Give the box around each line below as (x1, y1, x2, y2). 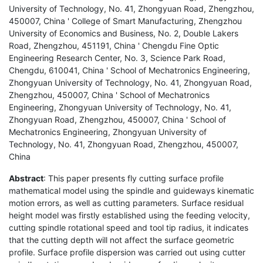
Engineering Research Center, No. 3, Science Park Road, (9, 52, 225, 63)
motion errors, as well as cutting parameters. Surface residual (9, 197, 244, 208)
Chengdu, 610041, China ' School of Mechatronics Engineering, (9, 65, 250, 75)
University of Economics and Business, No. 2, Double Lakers (9, 28, 238, 38)
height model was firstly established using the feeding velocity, (9, 210, 250, 220)
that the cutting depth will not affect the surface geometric (9, 234, 234, 245)
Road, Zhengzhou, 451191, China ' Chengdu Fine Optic (9, 40, 219, 50)
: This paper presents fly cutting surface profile (43, 173, 224, 183)
